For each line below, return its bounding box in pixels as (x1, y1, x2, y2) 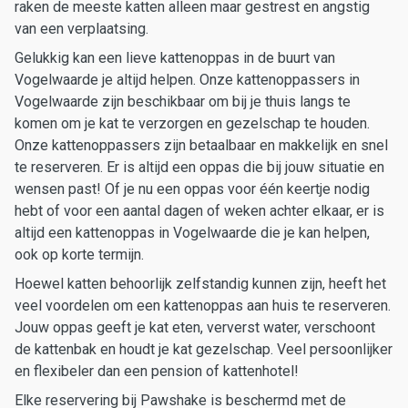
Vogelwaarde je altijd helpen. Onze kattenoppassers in (15, 71, 360, 88)
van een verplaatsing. (15, 20, 148, 37)
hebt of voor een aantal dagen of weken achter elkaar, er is (15, 202, 384, 219)
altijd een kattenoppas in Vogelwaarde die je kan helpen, (15, 224, 370, 241)
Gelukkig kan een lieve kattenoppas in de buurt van (15, 49, 335, 66)
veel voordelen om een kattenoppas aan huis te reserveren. (15, 297, 391, 314)
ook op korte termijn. (15, 246, 144, 263)
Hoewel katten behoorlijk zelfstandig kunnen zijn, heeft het (15, 275, 386, 292)
